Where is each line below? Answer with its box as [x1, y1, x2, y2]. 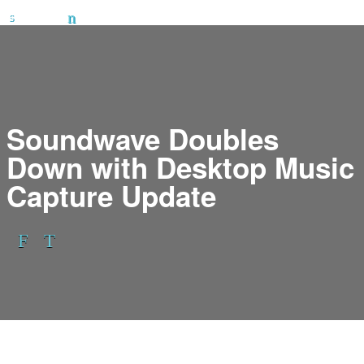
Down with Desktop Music [6, 147, 354, 188]
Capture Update [6, 175, 216, 217]
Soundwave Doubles [6, 119, 279, 160]
